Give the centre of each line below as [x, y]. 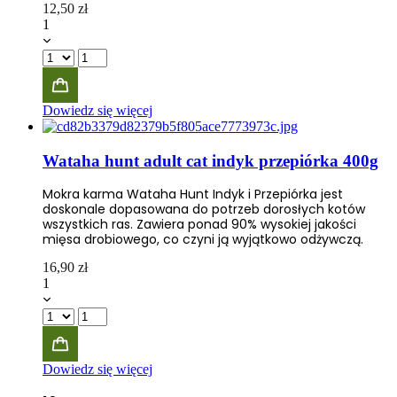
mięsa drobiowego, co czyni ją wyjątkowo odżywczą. [203, 240]
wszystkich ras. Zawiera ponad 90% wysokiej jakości [199, 225]
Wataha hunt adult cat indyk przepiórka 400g [210, 160]
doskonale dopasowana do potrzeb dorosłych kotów [204, 210]
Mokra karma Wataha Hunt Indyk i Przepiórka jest [193, 195]
